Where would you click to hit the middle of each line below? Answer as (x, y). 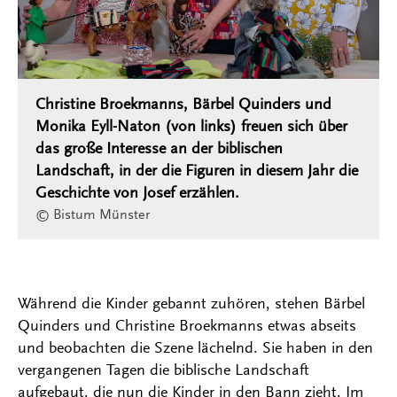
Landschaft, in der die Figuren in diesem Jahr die (197, 171)
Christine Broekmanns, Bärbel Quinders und (183, 104)
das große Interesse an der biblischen (159, 148)
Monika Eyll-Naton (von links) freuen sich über (191, 126)
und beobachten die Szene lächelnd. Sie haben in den (195, 348)
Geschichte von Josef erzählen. (137, 193)
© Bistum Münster (93, 215)
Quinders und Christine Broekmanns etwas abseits (187, 326)
